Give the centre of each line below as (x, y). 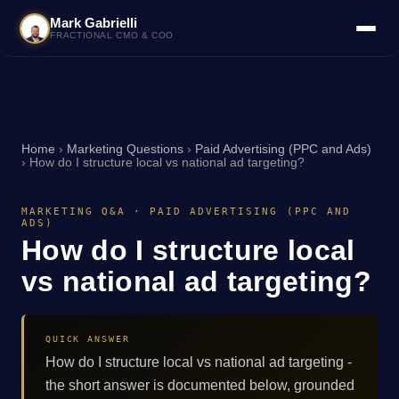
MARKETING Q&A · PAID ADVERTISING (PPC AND (186, 212)
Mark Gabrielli (94, 23)
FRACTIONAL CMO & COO (112, 35)
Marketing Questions (125, 149)
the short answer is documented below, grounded (200, 385)
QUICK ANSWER (88, 338)
